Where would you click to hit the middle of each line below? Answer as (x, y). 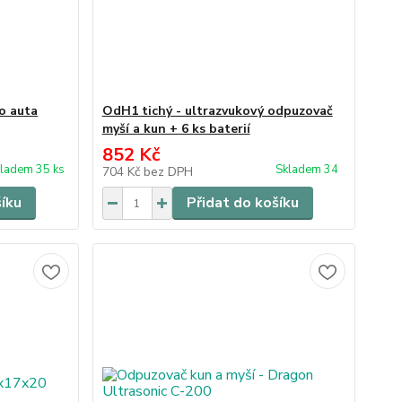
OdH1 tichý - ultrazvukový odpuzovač (217, 111)
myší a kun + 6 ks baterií (176, 129)
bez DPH (168, 172)
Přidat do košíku (242, 203)
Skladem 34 (308, 170)
